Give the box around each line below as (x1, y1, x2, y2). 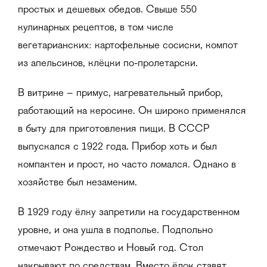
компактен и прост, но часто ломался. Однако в (18, 160, 236, 171)
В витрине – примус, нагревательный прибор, (18, 88, 223, 100)
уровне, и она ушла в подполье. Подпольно (18, 225, 213, 237)
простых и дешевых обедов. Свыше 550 (18, 5, 197, 16)
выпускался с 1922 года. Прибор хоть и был (18, 142, 217, 153)
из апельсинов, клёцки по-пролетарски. (18, 58, 198, 70)
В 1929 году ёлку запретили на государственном (18, 207, 240, 219)
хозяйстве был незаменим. (18, 178, 137, 189)
